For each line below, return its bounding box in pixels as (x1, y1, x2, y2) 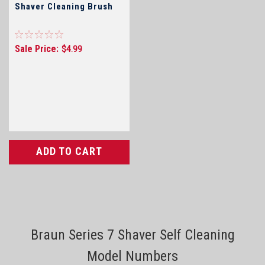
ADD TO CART (35, 144, 102, 157)
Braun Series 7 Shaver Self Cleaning (30, 226, 235, 243)
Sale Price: (15, 43, 59, 54)
